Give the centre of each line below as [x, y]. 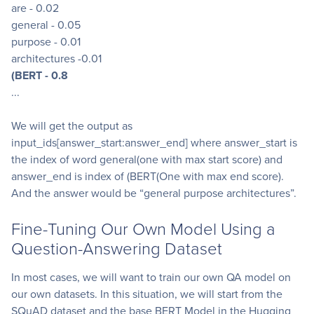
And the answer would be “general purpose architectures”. [154, 193]
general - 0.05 [46, 25]
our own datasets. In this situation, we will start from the [147, 294]
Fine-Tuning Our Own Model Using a [143, 228]
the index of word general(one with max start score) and [147, 160]
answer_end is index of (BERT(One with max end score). [148, 177]
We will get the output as [72, 126]
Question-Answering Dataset [117, 248]
